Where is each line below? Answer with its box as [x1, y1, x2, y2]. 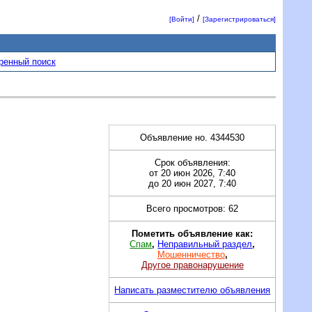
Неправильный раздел [157, 238, 253, 249]
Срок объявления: [154, 157, 231, 168]
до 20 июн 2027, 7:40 [148, 178, 237, 189]
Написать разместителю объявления [114, 284, 271, 295]
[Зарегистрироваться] [203, 15, 276, 24]
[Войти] [169, 15, 195, 24]
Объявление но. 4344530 [140, 132, 245, 143]
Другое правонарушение [141, 259, 244, 270]
